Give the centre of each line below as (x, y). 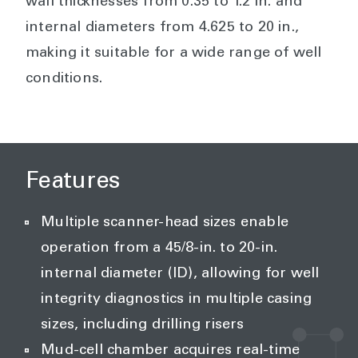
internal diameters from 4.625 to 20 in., (163, 28)
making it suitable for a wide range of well (174, 54)
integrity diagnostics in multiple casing (177, 300)
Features (73, 183)
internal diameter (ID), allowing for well (180, 274)
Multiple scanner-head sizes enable (165, 223)
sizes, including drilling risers (143, 325)
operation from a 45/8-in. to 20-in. (159, 249)
